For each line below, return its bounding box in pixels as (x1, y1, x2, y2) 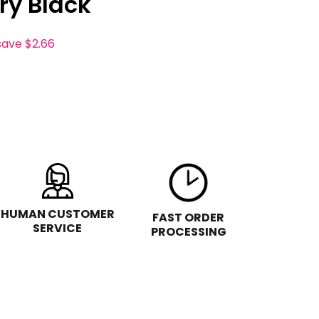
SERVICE (33, 220, 82, 236)
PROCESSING (150, 224, 226, 240)
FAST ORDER (152, 209, 224, 226)
